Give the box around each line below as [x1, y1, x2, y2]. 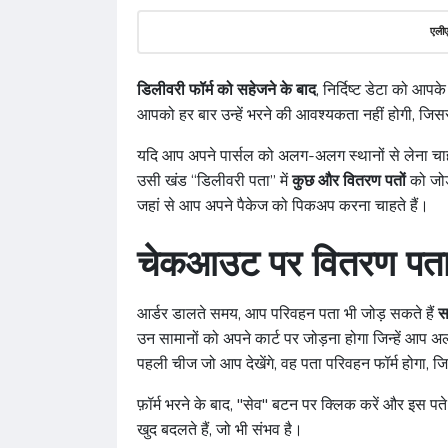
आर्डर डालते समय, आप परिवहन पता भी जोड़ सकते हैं [137, 303, 438, 326]
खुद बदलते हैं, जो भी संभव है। [137, 419, 303, 442]
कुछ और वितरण [292, 170, 381, 193]
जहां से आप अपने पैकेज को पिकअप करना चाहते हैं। [137, 195, 429, 218]
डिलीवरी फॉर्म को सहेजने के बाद [137, 79, 316, 102]
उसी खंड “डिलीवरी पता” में [137, 170, 292, 193]
